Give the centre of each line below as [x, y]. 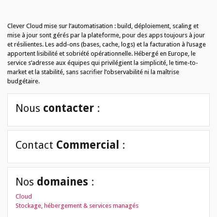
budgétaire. [23, 81]
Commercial [88, 145]
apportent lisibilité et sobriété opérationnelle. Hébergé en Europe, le [101, 53]
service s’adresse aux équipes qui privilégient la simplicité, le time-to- [103, 62]
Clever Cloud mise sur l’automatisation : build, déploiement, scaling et [103, 26]
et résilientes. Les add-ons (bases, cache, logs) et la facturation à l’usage [107, 44]
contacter [69, 108]
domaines [62, 181]
